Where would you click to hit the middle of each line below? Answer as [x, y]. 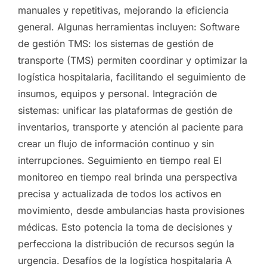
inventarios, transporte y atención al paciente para [131, 127]
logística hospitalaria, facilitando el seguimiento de [132, 77]
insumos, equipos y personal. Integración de [117, 93]
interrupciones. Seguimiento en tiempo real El [120, 160]
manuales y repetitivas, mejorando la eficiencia [123, 10]
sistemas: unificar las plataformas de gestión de [125, 110]
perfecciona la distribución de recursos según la [126, 243]
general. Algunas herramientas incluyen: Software [129, 27]
